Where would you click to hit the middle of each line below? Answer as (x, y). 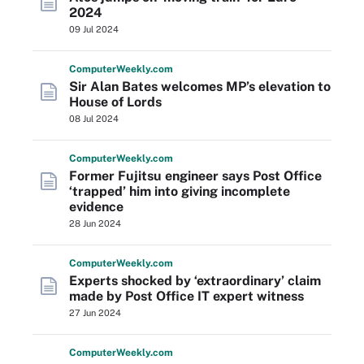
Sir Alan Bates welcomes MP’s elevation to (200, 87)
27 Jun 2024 (95, 313)
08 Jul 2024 (94, 119)
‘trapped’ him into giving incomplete (180, 191)
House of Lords (115, 102)
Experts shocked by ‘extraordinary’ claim (195, 281)
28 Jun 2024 (95, 223)
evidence (96, 207)
